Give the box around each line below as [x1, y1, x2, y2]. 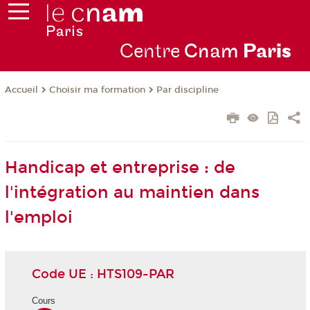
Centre [119, 39, 184, 64]
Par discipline [156, 84, 219, 96]
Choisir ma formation [48, 84, 145, 96]
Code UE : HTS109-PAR [31, 266, 174, 282]
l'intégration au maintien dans [4, 183, 259, 203]
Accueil [4, 84, 38, 96]
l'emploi [4, 208, 73, 228]
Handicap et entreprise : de [4, 158, 235, 178]
